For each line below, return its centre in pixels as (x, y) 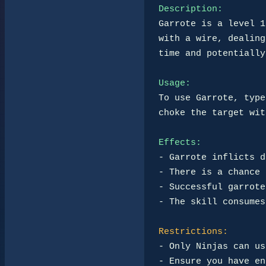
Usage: (175, 83)
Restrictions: (193, 232)
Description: (191, 9)
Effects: (180, 142)
